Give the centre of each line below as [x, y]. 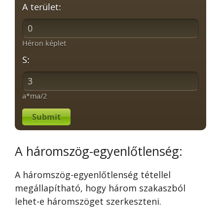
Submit [46, 117]
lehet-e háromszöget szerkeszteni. [88, 201]
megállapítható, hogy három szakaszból [100, 188]
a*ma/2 [35, 96]
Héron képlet [44, 43]
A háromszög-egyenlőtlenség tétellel [93, 174]
